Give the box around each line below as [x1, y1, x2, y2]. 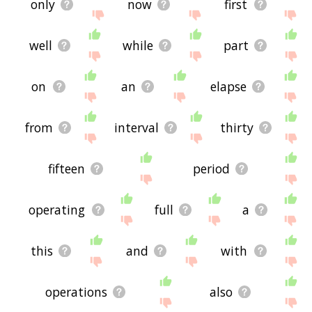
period [193, 159, 231, 177]
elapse [210, 77, 247, 95]
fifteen [48, 159, 86, 177]
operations [45, 283, 108, 300]
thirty [219, 118, 253, 136]
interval [114, 118, 159, 136]
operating [29, 201, 86, 218]
